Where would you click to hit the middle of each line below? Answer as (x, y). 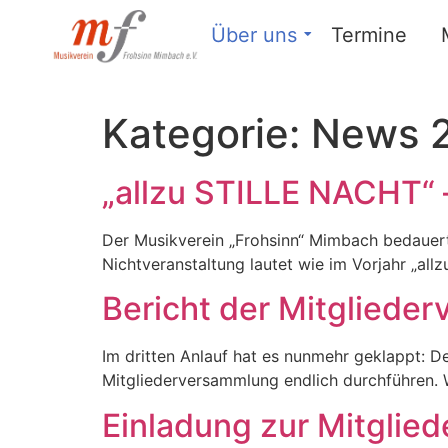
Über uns (254, 35)
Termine (369, 35)
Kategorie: (206, 133)
